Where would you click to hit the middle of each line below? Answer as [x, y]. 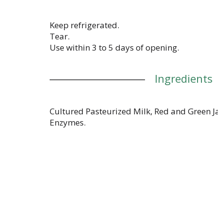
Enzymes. [68, 122]
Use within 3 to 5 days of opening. [114, 47]
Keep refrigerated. [84, 25]
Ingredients [183, 78]
